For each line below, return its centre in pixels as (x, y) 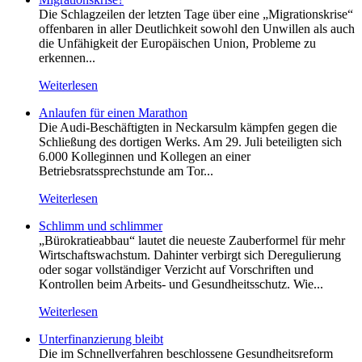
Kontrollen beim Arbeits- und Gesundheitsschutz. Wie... (181, 284)
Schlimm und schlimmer (101, 225)
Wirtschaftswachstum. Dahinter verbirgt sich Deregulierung (190, 255)
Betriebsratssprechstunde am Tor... (126, 170)
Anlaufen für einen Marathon (113, 112)
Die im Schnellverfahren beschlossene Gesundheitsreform (186, 353)
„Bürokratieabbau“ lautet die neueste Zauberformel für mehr (192, 240)
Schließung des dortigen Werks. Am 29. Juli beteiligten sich (190, 141)
